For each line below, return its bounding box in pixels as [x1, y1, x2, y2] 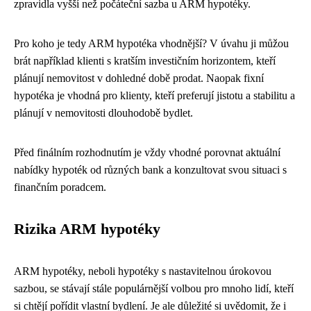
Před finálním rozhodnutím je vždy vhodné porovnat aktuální [14, 146, 280, 158]
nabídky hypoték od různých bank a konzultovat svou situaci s [14, 164, 287, 176]
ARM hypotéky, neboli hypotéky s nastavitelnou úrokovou [14, 265, 271, 277]
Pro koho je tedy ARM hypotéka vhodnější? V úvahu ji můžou [14, 37, 289, 49]
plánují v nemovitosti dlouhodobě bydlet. [14, 107, 193, 119]
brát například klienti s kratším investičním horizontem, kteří [14, 55, 276, 67]
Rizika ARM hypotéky [14, 221, 160, 237]
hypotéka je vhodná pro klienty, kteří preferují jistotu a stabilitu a [14, 90, 295, 101]
